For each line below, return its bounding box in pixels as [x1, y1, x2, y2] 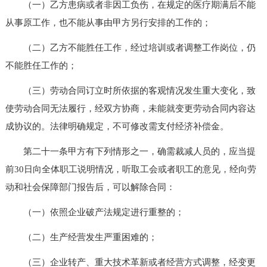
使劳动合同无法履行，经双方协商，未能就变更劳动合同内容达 [5, 103, 256, 113]
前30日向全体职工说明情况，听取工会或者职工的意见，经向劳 [5, 164, 256, 174]
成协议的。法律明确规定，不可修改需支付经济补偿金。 [5, 121, 229, 131]
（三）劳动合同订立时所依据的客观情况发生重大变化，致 [5, 85, 256, 95]
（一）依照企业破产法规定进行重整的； [5, 207, 184, 217]
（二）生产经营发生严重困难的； [5, 232, 157, 242]
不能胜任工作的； [5, 60, 77, 70]
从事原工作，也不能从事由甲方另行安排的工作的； [5, 17, 211, 27]
